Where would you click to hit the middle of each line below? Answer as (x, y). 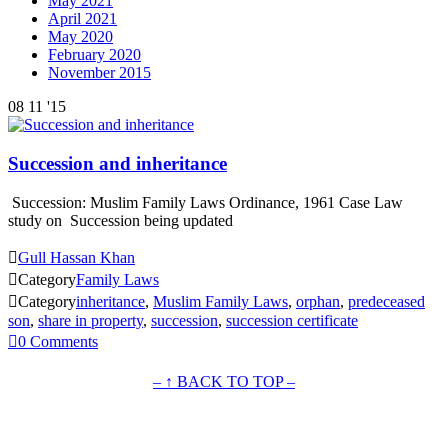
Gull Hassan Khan (76, 257)
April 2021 (82, 19)
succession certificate (292, 320)
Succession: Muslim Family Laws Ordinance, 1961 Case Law (205, 202)
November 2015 (99, 73)
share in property (90, 320)
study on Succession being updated (120, 220)
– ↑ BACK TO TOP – (224, 381)
